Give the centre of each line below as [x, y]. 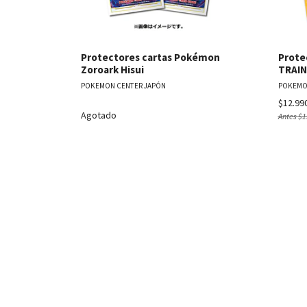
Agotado [99, 115]
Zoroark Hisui [112, 70]
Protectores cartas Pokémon [150, 58]
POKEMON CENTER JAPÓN [123, 86]
